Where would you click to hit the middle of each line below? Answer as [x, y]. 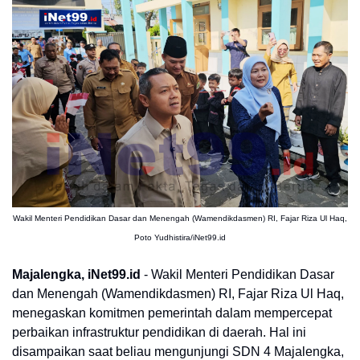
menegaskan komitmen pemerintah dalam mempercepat [172, 313]
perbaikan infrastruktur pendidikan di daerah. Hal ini [159, 332]
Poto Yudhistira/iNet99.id [180, 237]
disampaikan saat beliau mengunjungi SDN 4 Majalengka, [178, 352]
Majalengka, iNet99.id [76, 274]
